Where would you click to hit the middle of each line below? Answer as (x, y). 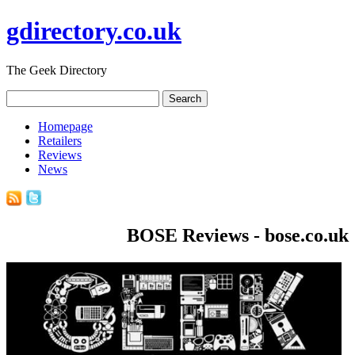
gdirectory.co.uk (94, 31)
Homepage (65, 126)
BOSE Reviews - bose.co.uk (238, 235)
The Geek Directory (57, 70)
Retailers (60, 140)
